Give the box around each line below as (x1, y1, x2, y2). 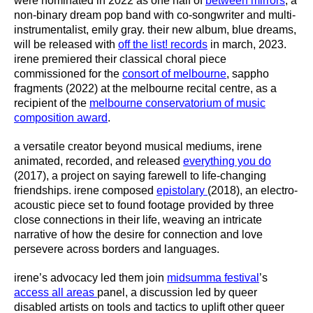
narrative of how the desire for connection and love (14, 228, 263, 241)
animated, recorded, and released (14, 155, 183, 168)
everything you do (183, 155, 271, 168)
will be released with (14, 38, 118, 51)
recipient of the (14, 97, 89, 110)
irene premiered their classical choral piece (14, 53, 226, 66)
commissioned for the (14, 68, 122, 80)
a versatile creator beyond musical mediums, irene (14, 140, 262, 153)
